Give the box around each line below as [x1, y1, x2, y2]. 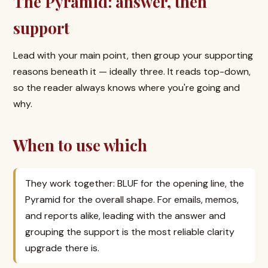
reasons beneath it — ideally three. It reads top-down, [13, 65, 251, 78]
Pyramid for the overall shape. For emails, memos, [25, 193, 239, 206]
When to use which [13, 135, 147, 156]
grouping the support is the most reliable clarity [25, 226, 234, 238]
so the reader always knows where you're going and [13, 81, 240, 94]
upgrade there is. [25, 242, 99, 254]
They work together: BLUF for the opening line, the [25, 177, 244, 190]
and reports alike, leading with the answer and [25, 209, 226, 222]
